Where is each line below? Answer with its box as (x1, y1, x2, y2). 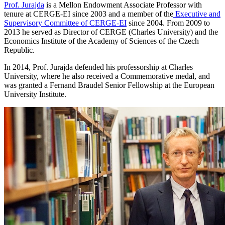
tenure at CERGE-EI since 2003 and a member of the (4, 9, 173, 18)
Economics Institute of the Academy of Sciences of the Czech (4, 36, 199, 45)
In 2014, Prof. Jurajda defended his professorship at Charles (4, 62, 193, 71)
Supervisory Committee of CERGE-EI (4, 18, 127, 27)
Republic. (4, 45, 35, 54)
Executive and (173, 9, 220, 18)
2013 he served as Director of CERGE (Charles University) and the (4, 27, 218, 36)
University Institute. (4, 89, 66, 98)
